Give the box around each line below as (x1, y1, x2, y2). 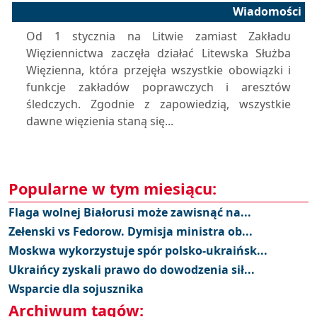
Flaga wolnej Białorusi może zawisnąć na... (8, 204, 251, 220)
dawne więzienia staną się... (26, 113, 173, 129)
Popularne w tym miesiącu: (8, 178, 217, 199)
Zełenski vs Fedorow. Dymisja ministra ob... (8, 224, 253, 239)
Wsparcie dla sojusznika (8, 281, 144, 296)
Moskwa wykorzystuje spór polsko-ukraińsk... (8, 243, 267, 258)
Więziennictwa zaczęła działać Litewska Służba (26, 45, 291, 61)
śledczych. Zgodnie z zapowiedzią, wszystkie (26, 96, 291, 112)
